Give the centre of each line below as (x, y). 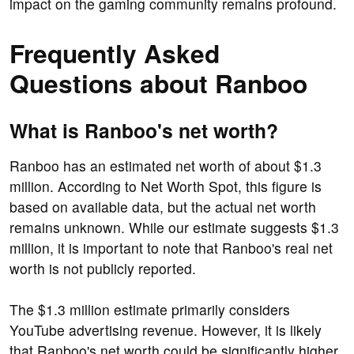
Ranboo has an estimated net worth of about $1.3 (166, 166)
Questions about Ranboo (158, 83)
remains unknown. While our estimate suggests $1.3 (174, 228)
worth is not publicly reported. (103, 269)
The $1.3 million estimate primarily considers (150, 310)
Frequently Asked (115, 53)
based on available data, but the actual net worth (163, 207)
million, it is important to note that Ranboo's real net (171, 248)
